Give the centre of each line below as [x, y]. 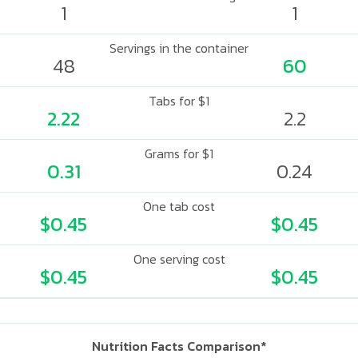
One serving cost [179, 259]
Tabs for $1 [179, 101]
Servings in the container [179, 48]
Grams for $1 [179, 153]
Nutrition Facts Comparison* [179, 346]
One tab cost [179, 206]
